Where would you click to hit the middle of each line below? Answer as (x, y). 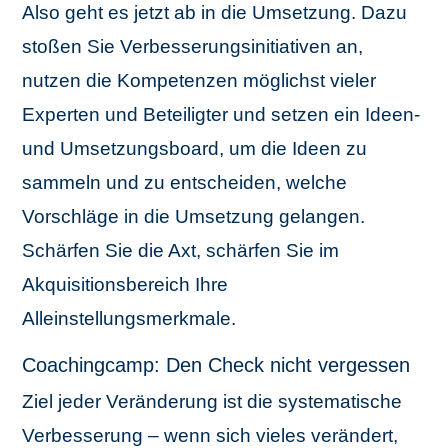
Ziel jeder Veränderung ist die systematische (212, 402)
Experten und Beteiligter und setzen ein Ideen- (221, 115)
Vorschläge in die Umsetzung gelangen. (194, 217)
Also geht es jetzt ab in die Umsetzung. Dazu (215, 13)
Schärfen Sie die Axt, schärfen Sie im (181, 251)
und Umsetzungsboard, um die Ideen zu (195, 149)
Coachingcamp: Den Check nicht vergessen (216, 365)
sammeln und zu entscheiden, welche (185, 183)
